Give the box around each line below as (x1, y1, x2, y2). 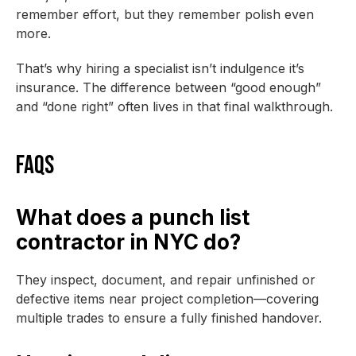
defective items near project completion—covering (16, 291, 319, 307)
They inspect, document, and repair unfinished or (16, 272, 315, 288)
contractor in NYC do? (16, 230, 241, 254)
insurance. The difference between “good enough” (16, 79, 321, 95)
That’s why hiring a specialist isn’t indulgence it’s (16, 60, 304, 76)
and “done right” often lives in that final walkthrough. (16, 99, 333, 114)
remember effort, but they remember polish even (16, 6, 314, 22)
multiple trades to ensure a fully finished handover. (16, 310, 322, 326)
